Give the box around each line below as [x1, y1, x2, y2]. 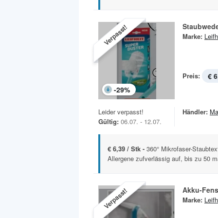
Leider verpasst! [98, 107, 144, 116]
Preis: [182, 71, 200, 80]
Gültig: [98, 116, 119, 126]
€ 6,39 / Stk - [108, 144, 146, 153]
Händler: [182, 107, 208, 116]
